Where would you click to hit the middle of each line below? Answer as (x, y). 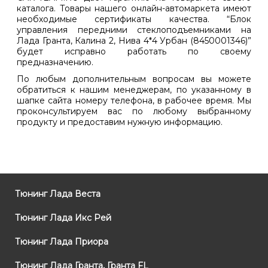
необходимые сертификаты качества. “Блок (134, 19)
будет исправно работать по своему (134, 52)
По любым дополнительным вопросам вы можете (134, 79)
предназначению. (55, 63)
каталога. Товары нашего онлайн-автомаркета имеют (134, 9)
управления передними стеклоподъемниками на (134, 30)
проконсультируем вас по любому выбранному (134, 112)
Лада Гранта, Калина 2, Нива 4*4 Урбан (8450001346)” (134, 41)
